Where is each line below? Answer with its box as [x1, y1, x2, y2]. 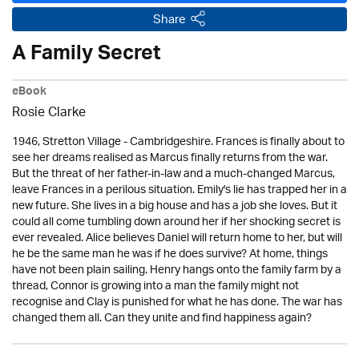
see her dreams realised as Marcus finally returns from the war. [12, 145, 328, 171]
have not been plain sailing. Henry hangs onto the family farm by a [12, 257, 341, 283]
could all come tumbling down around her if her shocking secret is [12, 209, 341, 235]
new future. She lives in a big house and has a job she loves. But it [12, 193, 337, 219]
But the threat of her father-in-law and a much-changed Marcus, [12, 161, 335, 187]
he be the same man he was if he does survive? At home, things [12, 241, 328, 267]
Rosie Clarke [12, 99, 86, 127]
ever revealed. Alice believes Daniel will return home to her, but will [12, 225, 342, 251]
